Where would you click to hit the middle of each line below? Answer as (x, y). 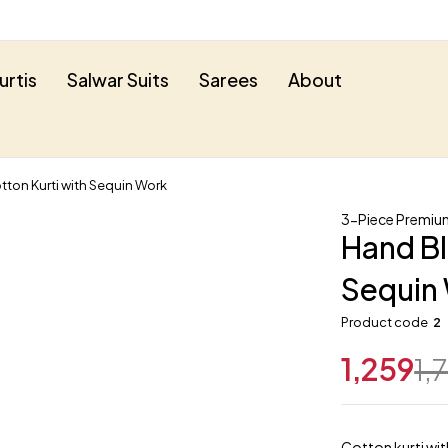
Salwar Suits (118, 79)
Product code (385, 322)
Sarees (228, 79)
